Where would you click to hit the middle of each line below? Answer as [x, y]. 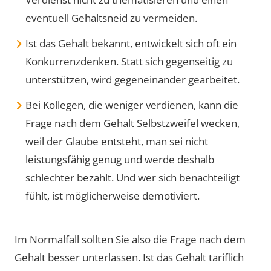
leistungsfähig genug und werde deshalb [120, 159]
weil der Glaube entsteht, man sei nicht [117, 141]
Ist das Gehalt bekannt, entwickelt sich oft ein [131, 43]
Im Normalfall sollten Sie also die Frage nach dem [130, 239]
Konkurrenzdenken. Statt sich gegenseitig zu [129, 61]
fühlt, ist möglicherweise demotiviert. [113, 195]
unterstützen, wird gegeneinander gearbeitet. [132, 79]
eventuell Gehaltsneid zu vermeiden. [111, 18]
